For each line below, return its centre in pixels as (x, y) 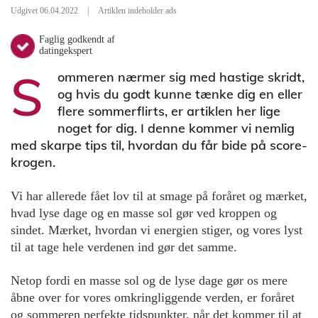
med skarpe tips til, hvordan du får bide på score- (159, 145)
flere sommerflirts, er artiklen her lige (169, 111)
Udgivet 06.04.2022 (44, 10)
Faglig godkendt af (77, 39)
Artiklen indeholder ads (137, 10)
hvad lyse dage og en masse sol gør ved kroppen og (144, 213)
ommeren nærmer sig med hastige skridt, (181, 77)
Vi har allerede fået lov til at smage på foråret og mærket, (159, 196)
